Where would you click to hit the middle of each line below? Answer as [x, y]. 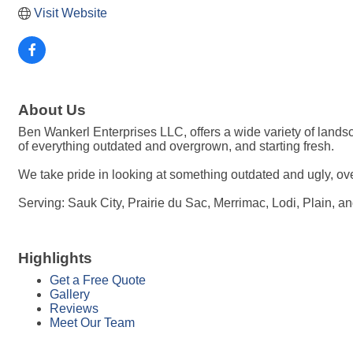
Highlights [55, 258]
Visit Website [71, 13]
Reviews [74, 308]
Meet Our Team [92, 323]
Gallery [70, 294]
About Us [52, 110]
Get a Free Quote [98, 280]
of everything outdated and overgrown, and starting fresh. [176, 146]
